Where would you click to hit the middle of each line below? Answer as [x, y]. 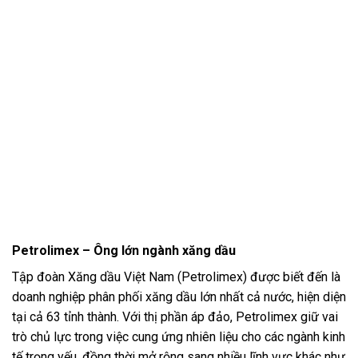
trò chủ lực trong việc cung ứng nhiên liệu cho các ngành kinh [179, 336]
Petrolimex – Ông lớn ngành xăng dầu [124, 250]
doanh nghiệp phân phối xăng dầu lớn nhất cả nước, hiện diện [179, 296]
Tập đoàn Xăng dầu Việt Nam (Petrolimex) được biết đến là [176, 276]
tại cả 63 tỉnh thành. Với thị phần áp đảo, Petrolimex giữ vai [175, 316]
